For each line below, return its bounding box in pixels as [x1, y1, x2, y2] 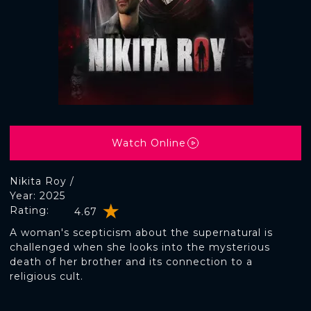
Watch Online [111, 136, 186, 149]
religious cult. [10, 270, 83, 283]
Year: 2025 [10, 190, 65, 202]
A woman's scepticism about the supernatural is [10, 226, 273, 239]
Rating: [10, 204, 49, 217]
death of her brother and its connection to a [10, 255, 253, 268]
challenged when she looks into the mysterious [10, 241, 270, 253]
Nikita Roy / [10, 175, 74, 187]
